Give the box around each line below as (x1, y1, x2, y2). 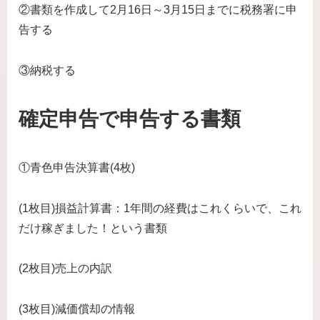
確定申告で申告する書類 (19, 108, 241, 131)
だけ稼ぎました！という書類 (19, 221, 167, 234)
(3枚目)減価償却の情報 (19, 303, 135, 316)
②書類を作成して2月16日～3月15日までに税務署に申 (19, 4, 297, 16)
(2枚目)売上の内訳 (19, 262, 112, 275)
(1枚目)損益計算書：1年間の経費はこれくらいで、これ (19, 201, 301, 214)
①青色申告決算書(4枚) (19, 161, 135, 174)
